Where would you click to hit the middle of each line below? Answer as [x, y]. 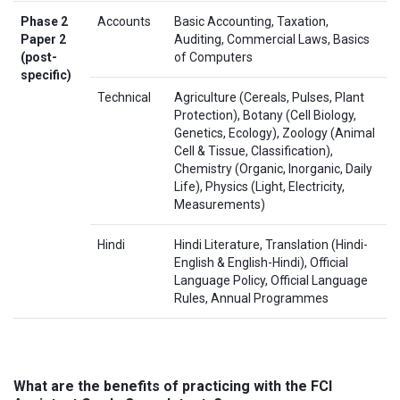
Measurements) [220, 205]
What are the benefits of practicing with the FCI [173, 386]
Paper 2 [43, 40]
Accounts [124, 22]
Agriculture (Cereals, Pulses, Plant [269, 98]
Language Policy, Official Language [271, 281]
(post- [39, 58]
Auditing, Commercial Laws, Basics [272, 40]
